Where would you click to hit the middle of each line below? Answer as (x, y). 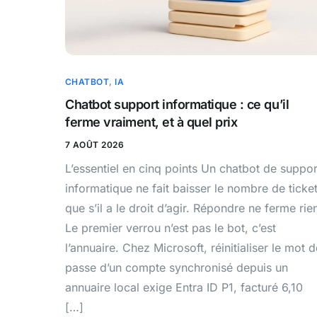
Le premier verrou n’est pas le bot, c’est (171, 227)
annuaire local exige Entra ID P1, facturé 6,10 (184, 287)
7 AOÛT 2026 (95, 144)
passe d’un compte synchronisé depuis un (177, 267)
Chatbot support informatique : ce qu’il (177, 104)
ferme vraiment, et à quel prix (151, 122)
